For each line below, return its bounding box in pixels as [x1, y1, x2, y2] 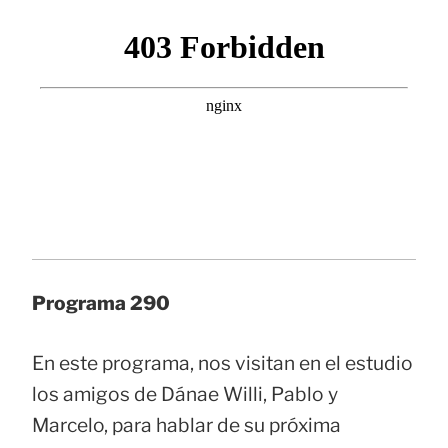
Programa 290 [32, 291, 170, 316]
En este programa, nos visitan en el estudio [32, 351, 413, 376]
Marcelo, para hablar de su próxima [32, 413, 341, 438]
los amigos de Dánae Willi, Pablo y [32, 382, 338, 407]
